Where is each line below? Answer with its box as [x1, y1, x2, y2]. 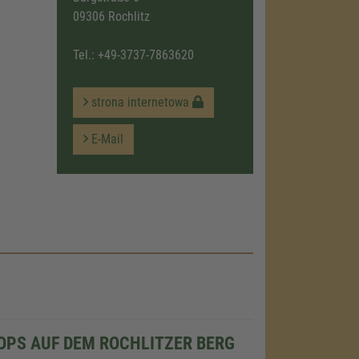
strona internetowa [87, 95, 192, 111]
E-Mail [87, 131, 123, 147]
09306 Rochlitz [72, 9, 150, 25]
